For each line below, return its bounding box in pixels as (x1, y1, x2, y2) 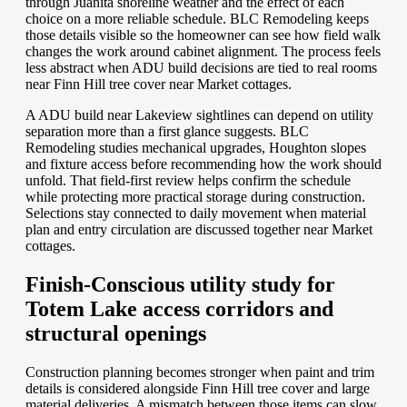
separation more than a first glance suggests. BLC (25, 124, 309, 140)
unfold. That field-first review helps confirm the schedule (25, 173, 351, 189)
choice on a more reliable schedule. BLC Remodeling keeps (25, 11, 369, 27)
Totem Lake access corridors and (25, 297, 333, 322)
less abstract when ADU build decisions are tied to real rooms (25, 60, 377, 76)
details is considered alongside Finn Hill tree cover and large (25, 380, 370, 396)
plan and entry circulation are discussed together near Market (25, 222, 372, 238)
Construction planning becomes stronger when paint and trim (25, 363, 374, 380)
